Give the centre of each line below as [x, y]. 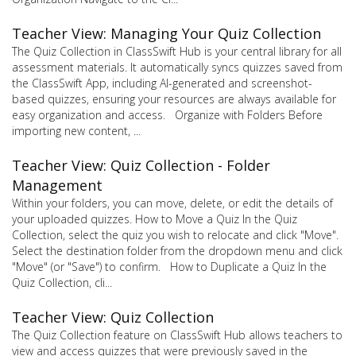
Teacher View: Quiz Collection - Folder [141, 165]
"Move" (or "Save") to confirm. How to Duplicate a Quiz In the [169, 266]
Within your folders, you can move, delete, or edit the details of [172, 203]
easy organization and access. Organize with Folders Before [167, 114]
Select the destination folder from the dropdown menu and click [177, 250]
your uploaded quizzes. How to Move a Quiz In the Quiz [155, 219]
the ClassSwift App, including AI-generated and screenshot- [162, 83]
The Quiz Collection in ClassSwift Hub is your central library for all [177, 51]
